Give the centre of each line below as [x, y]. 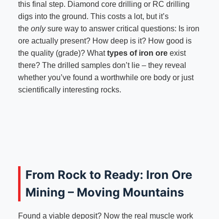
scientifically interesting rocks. [69, 90]
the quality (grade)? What [62, 53]
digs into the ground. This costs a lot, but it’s [93, 17]
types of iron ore [137, 53]
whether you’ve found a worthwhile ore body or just [106, 78]
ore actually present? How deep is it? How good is [105, 41]
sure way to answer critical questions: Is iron [122, 29]
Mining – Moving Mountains [104, 193]
